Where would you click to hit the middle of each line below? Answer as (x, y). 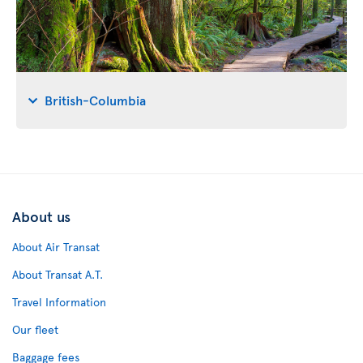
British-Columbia (95, 99)
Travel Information (59, 302)
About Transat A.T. (58, 274)
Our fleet (35, 329)
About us (41, 216)
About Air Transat (56, 247)
